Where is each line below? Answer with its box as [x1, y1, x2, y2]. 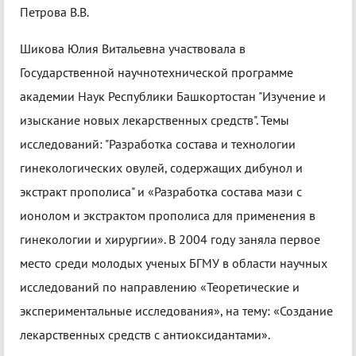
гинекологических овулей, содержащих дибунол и [20, 160, 303, 176]
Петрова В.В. [20, 4, 89, 21]
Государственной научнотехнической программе [20, 64, 293, 81]
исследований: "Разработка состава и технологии [20, 136, 296, 153]
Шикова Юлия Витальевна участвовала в [20, 41, 246, 57]
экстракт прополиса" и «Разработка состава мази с [20, 184, 302, 200]
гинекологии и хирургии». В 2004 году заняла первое [20, 231, 320, 248]
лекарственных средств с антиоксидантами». [20, 327, 270, 343]
